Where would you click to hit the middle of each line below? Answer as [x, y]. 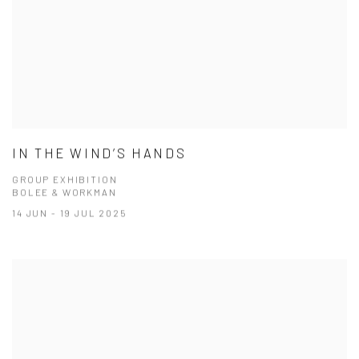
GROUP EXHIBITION [65, 179]
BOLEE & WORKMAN [65, 192]
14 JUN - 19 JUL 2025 [69, 213]
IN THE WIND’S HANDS [99, 153]
